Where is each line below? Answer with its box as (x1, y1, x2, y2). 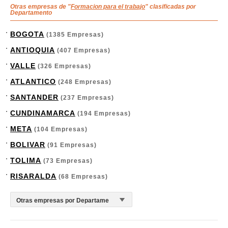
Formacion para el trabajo (71, 3, 145, 10)
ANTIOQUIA (10, 46, 55, 54)
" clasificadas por (145, 3, 196, 10)
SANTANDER (10, 93, 59, 101)
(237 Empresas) (59, 94, 114, 101)
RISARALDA (10, 172, 56, 180)
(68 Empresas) (56, 173, 108, 180)
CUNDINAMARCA (10, 109, 75, 117)
